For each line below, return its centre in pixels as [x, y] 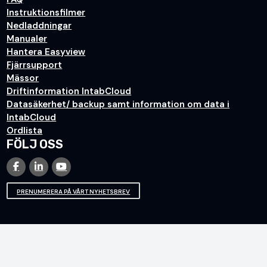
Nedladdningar [39, 26]
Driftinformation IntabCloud [69, 91]
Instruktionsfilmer [46, 13]
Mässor [23, 78]
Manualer [27, 39]
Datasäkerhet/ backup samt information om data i [118, 104]
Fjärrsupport [35, 65]
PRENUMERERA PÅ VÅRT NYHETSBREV [74, 192]
